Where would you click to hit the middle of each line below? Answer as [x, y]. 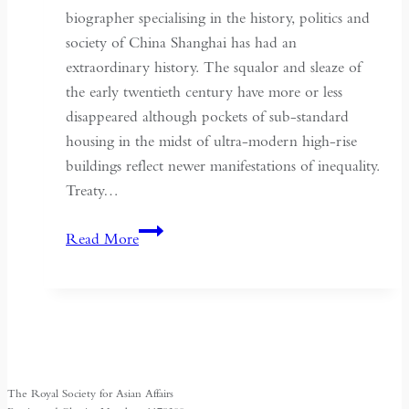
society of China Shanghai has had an [181, 43]
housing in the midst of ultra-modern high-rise [211, 142]
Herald [159, 329]
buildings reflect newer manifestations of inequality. [223, 166]
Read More [102, 239]
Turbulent [169, 255]
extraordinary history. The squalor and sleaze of [214, 68]
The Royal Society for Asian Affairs [90, 393]
